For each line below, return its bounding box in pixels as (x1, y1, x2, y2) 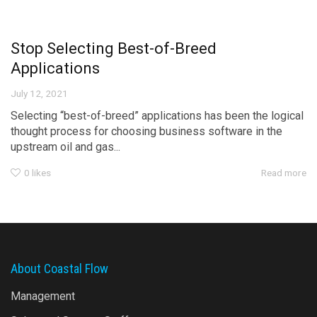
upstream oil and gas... (11, 140, 120, 154)
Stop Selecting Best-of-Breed (11, 40, 217, 58)
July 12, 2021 (11, 88, 68, 100)
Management (11, 289, 75, 303)
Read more (261, 166, 306, 178)
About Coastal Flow (11, 260, 108, 276)
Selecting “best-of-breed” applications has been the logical (11, 109, 304, 123)
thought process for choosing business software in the (11, 125, 282, 139)
